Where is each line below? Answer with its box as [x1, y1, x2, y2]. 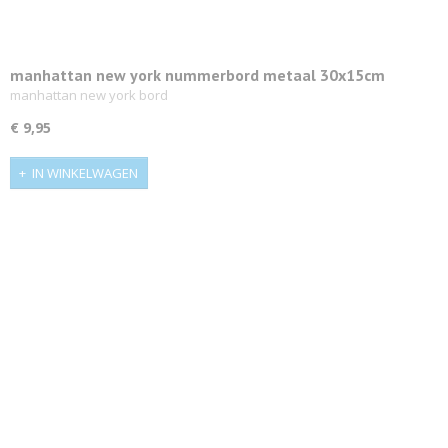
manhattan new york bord [10, 86, 168, 105]
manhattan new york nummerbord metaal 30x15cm [10, 65, 385, 86]
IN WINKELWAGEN [32, 163, 138, 182]
